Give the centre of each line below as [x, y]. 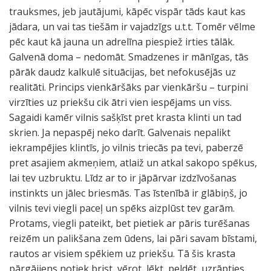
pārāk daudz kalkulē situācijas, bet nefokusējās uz [122, 72]
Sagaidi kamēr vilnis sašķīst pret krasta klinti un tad [125, 117]
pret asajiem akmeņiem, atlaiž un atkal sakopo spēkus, [133, 163]
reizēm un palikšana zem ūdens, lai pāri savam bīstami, [133, 238]
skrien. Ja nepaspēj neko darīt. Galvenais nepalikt [120, 132]
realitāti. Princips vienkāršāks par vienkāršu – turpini [129, 87]
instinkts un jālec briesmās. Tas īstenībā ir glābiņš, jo [128, 193]
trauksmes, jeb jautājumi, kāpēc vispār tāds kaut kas [127, 11]
